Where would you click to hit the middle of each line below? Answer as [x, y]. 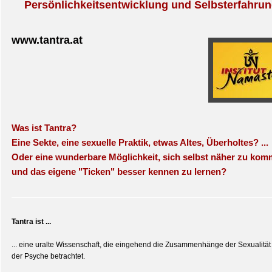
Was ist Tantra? [44, 128]
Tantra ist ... [31, 222]
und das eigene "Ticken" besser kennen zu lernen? [119, 172]
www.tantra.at [47, 40]
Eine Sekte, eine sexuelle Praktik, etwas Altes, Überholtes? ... [140, 142]
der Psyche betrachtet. [48, 256]
